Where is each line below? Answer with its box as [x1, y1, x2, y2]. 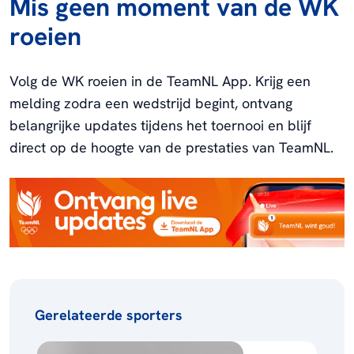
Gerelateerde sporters [35, 306, 183, 325]
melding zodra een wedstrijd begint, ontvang [9, 93, 292, 112]
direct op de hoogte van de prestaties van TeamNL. [9, 137, 333, 156]
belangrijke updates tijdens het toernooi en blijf [9, 115, 311, 134]
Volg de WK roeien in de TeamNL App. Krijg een [9, 71, 311, 90]
